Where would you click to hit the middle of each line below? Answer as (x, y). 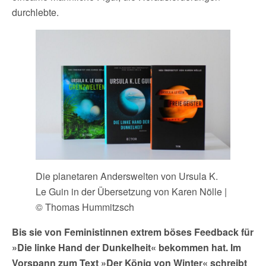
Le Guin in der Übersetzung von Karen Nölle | (131, 192)
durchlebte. (35, 12)
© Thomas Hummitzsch (85, 207)
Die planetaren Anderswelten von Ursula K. (127, 176)
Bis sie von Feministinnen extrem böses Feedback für (133, 232)
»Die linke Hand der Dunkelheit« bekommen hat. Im (126, 248)
